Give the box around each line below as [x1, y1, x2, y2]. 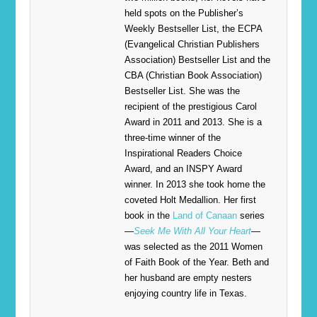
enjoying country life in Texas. [124, 288, 247, 299]
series [236, 210, 265, 221]
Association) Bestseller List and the [124, 54, 270, 66]
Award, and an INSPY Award [124, 163, 242, 175]
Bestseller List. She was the [124, 86, 240, 97]
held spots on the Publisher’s [124, 8, 243, 19]
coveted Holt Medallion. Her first [124, 195, 256, 206]
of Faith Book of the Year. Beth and [124, 257, 269, 268]
